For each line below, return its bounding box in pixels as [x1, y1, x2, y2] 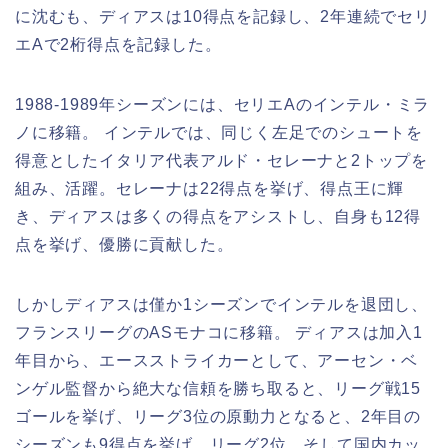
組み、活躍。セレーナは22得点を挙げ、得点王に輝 [15, 180, 405, 197]
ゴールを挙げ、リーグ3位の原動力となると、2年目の [15, 408, 421, 425]
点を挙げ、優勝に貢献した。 [15, 236, 234, 253]
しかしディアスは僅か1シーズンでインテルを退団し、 [15, 296, 428, 313]
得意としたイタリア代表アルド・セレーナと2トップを [15, 152, 428, 169]
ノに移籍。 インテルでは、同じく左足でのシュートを [15, 124, 423, 141]
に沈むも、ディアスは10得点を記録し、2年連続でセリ [15, 8, 431, 25]
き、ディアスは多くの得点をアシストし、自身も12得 [15, 208, 421, 225]
